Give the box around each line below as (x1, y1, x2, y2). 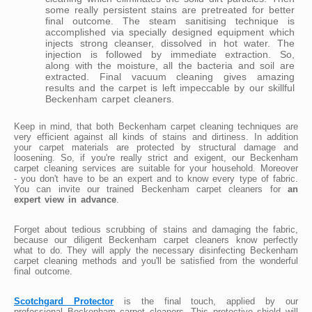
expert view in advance (14, 194, 116, 205)
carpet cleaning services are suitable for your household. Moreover (14, 162, 298, 173)
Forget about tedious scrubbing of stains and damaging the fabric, (14, 224, 298, 235)
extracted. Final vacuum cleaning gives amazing (45, 70, 295, 82)
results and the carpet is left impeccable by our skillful (45, 81, 295, 93)
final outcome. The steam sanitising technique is (45, 15, 295, 26)
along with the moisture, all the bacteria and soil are (45, 59, 295, 71)
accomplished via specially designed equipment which (45, 26, 295, 38)
